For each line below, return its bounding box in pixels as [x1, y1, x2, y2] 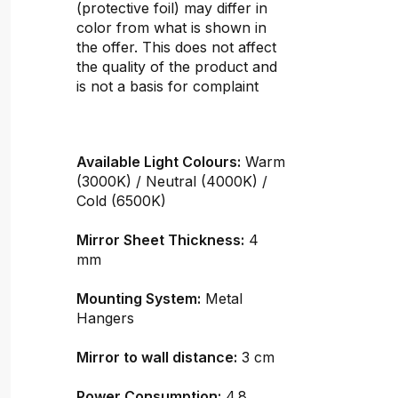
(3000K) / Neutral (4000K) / [76, 171, 268, 190]
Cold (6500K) [76, 191, 167, 210]
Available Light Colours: [76, 152, 242, 171]
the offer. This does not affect [76, 38, 277, 57]
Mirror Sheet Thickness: [76, 230, 245, 249]
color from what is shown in [76, 19, 267, 37]
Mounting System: [76, 289, 202, 307]
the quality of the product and [76, 58, 278, 76]
